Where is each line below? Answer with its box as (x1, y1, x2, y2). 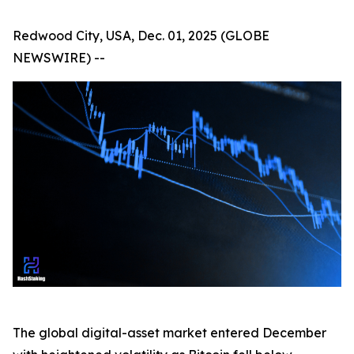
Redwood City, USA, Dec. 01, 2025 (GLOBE (13, 28, 269, 43)
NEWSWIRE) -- (13, 50, 105, 66)
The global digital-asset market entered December (13, 325, 326, 341)
